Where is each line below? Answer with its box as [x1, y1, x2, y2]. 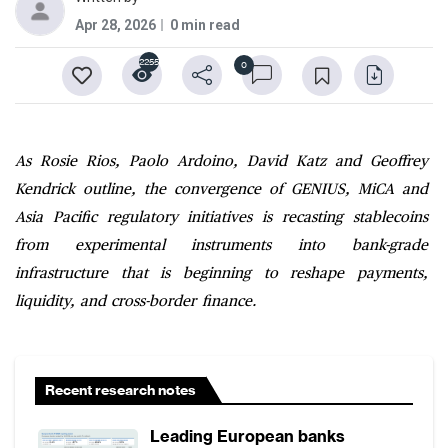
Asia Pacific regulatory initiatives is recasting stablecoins [15, 209, 428, 225]
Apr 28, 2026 [75, 16, 156, 33]
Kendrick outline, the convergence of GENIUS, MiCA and [15, 181, 428, 197]
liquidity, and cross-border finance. [15, 293, 256, 309]
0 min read [170, 16, 240, 33]
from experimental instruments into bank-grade [15, 237, 428, 253]
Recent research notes [45, 380, 196, 399]
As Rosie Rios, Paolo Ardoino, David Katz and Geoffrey [15, 153, 428, 169]
